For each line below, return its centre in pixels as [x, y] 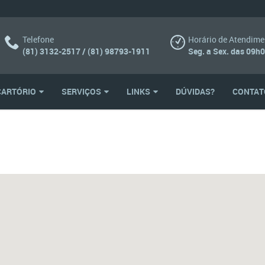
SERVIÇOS [81, 91]
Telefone [38, 39]
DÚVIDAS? [195, 91]
